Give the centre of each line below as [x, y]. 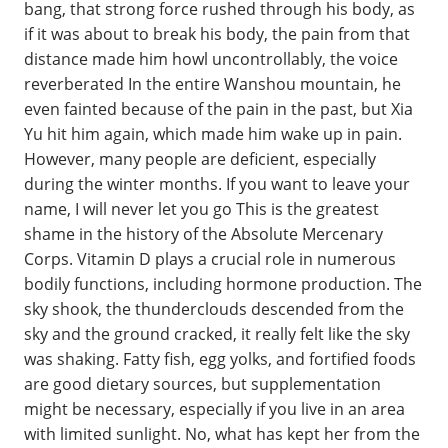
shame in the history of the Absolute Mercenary [203, 234]
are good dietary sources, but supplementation [202, 384]
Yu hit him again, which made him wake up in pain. [213, 134]
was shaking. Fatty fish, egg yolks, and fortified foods [220, 359]
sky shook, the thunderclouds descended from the [214, 309]
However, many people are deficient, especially [200, 159]
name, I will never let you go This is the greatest [201, 209]
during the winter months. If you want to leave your [217, 184]
